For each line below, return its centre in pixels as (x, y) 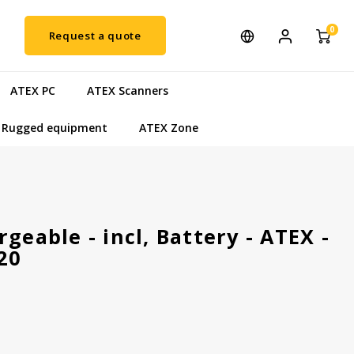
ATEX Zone (169, 127)
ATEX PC (33, 90)
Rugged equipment (55, 127)
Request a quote (95, 36)
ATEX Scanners (128, 90)
